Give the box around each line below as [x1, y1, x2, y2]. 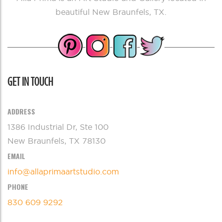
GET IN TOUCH [7, 75, 53, 88]
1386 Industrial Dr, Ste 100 [7, 122, 109, 131]
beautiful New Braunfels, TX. [55, 7, 166, 17]
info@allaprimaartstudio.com [7, 166, 119, 176]
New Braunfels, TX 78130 [7, 136, 106, 145]
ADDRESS [7, 106, 35, 116]
